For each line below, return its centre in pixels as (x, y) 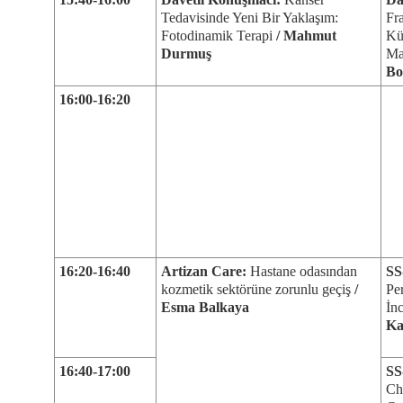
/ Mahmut (304, 36)
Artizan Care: (206, 271)
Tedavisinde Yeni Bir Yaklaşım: (250, 18)
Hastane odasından (304, 271)
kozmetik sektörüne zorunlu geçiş (258, 289)
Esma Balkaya (205, 307)
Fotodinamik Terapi (217, 36)
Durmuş (186, 54)
